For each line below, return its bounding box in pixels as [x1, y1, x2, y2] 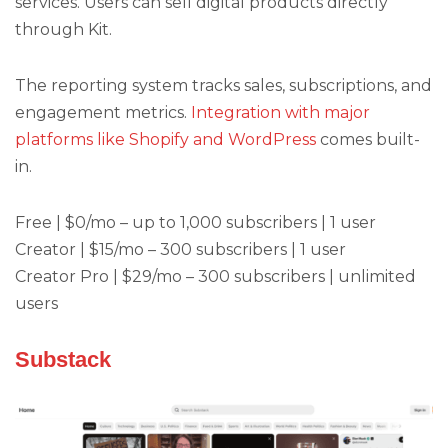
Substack [15, 346, 111, 372]
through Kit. [15, 19, 112, 39]
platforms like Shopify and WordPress [15, 130, 316, 150]
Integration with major [191, 103, 370, 123]
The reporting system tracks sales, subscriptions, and [15, 76, 432, 96]
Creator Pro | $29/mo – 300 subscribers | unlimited [15, 267, 416, 287]
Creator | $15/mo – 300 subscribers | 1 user [15, 240, 346, 260]
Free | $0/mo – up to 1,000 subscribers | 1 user [15, 213, 376, 233]
